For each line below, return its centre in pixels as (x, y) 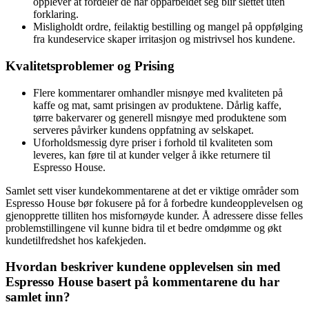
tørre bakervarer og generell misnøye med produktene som (160, 117)
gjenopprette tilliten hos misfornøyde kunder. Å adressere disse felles (154, 215)
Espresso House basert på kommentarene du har (142, 282)
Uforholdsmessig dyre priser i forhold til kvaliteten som (153, 142)
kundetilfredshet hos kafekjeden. (76, 240)
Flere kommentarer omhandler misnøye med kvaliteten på (158, 92)
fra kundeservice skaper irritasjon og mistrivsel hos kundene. (164, 39)
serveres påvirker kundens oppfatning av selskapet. (143, 130)
